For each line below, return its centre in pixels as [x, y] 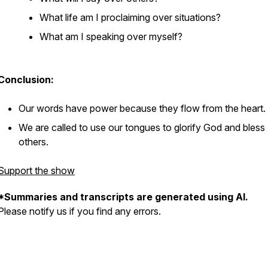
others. [33, 142]
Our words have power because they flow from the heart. [142, 108]
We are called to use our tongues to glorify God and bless [142, 127]
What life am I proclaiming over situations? [130, 17]
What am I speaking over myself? [111, 36]
